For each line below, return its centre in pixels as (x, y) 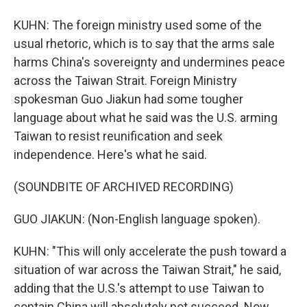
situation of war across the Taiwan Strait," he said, (147, 270)
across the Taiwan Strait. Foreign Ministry (125, 81)
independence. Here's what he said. (110, 155)
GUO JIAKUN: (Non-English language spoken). (137, 219)
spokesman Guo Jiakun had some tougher (128, 99)
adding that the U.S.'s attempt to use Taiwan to (139, 288)
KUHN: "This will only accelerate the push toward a (150, 251)
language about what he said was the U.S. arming (146, 118)
